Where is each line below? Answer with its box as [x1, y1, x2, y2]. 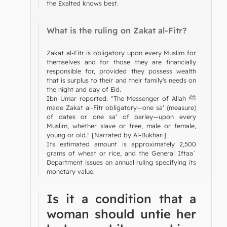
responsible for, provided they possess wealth [47, 66, 196, 75]
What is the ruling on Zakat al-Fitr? [47, 25, 186, 35]
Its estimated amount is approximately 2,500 [47, 139, 196, 148]
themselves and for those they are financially [47, 57, 196, 66]
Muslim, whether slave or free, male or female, [47, 121, 196, 130]
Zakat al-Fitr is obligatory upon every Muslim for [47, 48, 196, 57]
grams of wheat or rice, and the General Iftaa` [47, 148, 196, 157]
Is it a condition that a [47, 191, 196, 206]
